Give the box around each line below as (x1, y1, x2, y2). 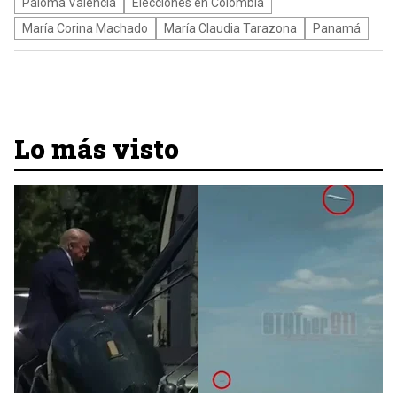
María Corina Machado (22, 21, 148, 35)
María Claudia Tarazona (164, 21, 297, 35)
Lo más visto (14, 131, 179, 166)
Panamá (313, 21, 361, 35)
